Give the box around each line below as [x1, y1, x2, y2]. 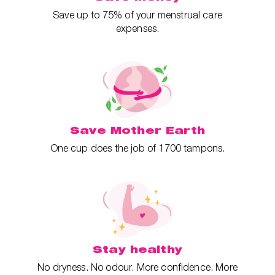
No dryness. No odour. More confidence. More [37, 261, 238, 273]
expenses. [115, 22, 160, 34]
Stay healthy [93, 243, 182, 256]
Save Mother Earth [70, 123, 205, 136]
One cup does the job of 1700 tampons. [50, 142, 225, 153]
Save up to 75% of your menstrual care [53, 9, 222, 20]
